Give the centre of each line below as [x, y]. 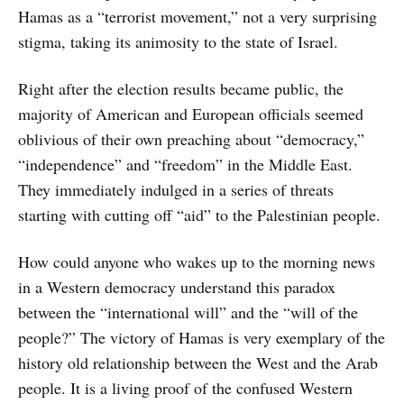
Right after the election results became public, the [181, 88]
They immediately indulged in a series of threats [176, 189]
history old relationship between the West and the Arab [198, 362]
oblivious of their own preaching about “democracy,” [191, 138]
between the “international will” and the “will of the [188, 312]
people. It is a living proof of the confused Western [185, 387]
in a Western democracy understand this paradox [177, 286]
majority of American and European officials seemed [191, 113]
